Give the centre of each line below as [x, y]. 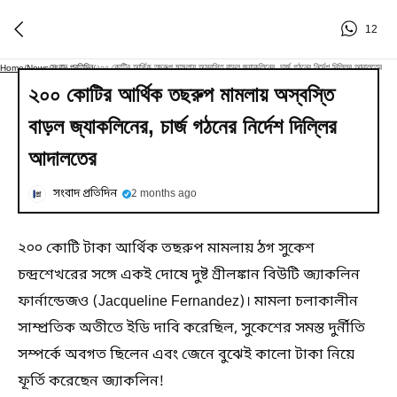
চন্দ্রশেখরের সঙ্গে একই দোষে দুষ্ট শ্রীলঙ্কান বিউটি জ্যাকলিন [189, 276]
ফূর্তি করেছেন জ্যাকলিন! [91, 382]
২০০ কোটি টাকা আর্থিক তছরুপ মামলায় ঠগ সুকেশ [166, 249]
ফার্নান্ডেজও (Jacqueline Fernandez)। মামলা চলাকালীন [188, 302]
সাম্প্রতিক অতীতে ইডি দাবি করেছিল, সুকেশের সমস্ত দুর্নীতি [191, 329]
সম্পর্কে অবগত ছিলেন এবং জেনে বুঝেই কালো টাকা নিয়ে [186, 355]
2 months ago [164, 194]
